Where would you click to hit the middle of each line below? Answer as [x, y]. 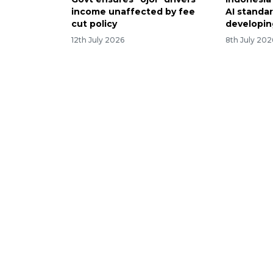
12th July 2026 [98, 40]
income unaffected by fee [133, 11]
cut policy [94, 23]
